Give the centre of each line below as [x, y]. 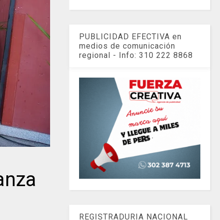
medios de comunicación [127, 46]
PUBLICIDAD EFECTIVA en [131, 36]
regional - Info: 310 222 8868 [136, 55]
